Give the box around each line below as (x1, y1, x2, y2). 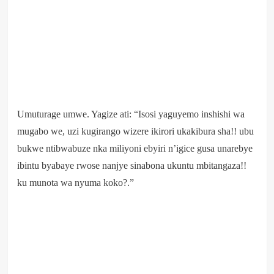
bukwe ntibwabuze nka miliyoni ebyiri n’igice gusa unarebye (17, 143, 253, 154)
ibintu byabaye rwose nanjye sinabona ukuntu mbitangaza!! (17, 160, 246, 171)
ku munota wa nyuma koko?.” (17, 177, 134, 188)
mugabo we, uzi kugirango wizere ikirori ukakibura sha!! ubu (17, 125, 254, 136)
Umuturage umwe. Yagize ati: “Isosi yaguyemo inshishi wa (17, 108, 245, 119)
